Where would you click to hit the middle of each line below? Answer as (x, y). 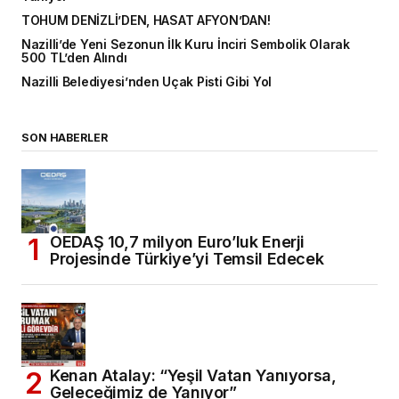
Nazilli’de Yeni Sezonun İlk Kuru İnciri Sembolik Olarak (186, 44)
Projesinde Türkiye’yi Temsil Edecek (187, 258)
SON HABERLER (65, 137)
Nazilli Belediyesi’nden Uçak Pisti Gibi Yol (147, 81)
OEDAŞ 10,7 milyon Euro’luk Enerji (178, 241)
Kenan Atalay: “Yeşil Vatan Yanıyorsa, (193, 375)
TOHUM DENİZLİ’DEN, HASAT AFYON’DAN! (146, 20)
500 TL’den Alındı (74, 57)
